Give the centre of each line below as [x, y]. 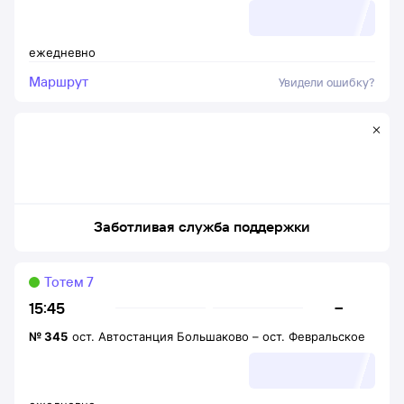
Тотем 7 [69, 282]
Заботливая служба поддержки [202, 226]
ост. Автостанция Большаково [161, 336]
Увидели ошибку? [327, 82]
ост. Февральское [314, 336]
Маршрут [59, 82]
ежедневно [62, 52]
